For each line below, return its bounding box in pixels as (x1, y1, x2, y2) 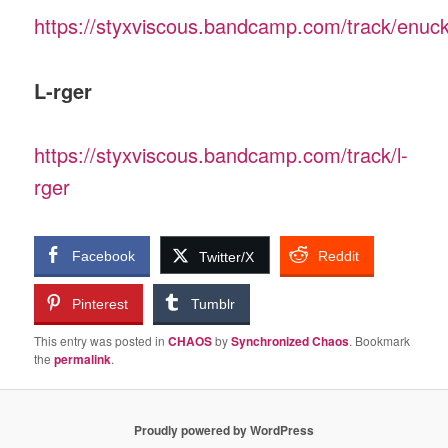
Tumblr (191, 295, 236, 312)
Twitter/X (199, 248, 255, 265)
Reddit (318, 247, 360, 264)
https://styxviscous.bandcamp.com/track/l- (34, 140, 409, 170)
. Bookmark (349, 331, 411, 349)
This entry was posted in (34, 331, 169, 349)
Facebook (72, 247, 136, 264)
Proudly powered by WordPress (134, 420, 314, 439)
